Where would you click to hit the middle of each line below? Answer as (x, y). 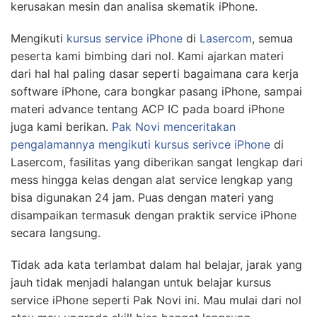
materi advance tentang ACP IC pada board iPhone (148, 109)
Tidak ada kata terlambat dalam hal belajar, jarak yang (156, 264)
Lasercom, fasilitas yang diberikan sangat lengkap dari (157, 162)
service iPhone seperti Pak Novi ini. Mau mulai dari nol (156, 300)
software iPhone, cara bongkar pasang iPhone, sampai (156, 91)
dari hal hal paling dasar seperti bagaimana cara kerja (155, 73)
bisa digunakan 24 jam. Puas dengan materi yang (142, 197)
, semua (272, 38)
